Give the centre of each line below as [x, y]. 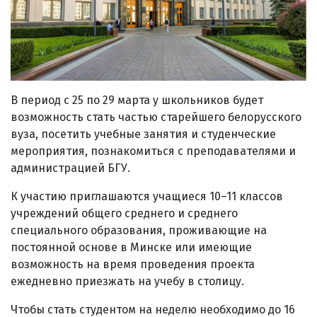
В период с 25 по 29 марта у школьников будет [137, 100]
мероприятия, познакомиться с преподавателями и [153, 151]
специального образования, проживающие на [139, 231]
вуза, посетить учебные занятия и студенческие [143, 134]
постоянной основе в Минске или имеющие [131, 248]
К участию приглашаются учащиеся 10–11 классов [147, 197]
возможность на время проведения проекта [133, 265]
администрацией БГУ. [70, 168]
